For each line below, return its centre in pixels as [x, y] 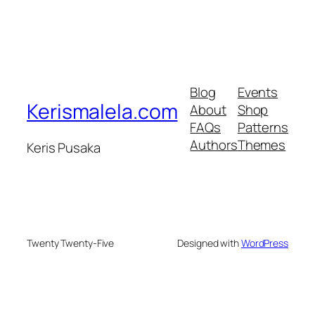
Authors [214, 145]
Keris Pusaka [64, 148]
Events [258, 92]
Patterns [263, 128]
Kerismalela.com [102, 111]
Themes [262, 145]
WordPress [264, 243]
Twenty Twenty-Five [71, 243]
